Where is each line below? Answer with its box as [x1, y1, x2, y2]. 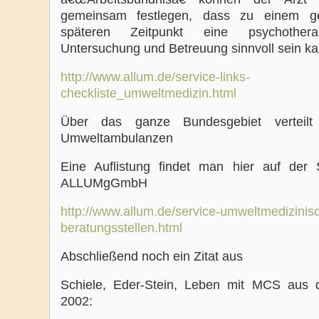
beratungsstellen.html [60, 221, 182, 235]
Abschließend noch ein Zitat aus [60, 249, 243, 263]
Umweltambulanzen [60, 131, 173, 145]
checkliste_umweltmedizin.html [60, 86, 236, 100]
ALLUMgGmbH [60, 176, 147, 190]
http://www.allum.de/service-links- [60, 70, 250, 84]
